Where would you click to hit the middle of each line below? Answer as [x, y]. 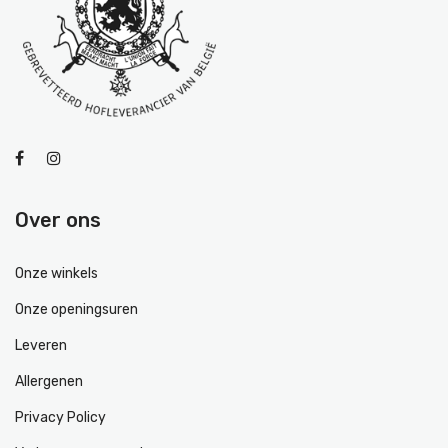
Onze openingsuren [76, 309]
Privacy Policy [60, 417]
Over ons [58, 219]
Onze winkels [56, 273]
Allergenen [49, 381]
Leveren [41, 345]
